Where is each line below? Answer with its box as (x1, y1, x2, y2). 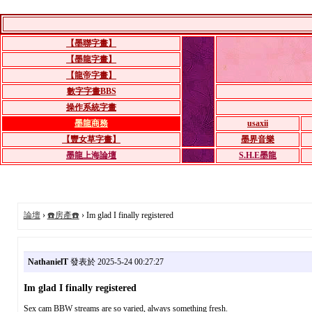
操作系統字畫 (66, 102, 116, 112)
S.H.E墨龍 (239, 150, 276, 160)
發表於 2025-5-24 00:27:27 (68, 256, 164, 267)
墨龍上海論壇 (66, 150, 116, 160)
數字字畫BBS (66, 86, 116, 96)
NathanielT (27, 256, 68, 267)
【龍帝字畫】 (66, 70, 116, 80)
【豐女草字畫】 (62, 134, 120, 144)
